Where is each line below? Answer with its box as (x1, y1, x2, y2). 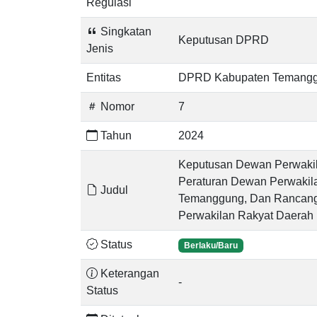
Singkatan (98, 25, 151, 38)
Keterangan (98, 267, 159, 279)
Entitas (86, 71, 121, 83)
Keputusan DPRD (178, 34, 269, 46)
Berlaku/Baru (183, 241, 238, 250)
